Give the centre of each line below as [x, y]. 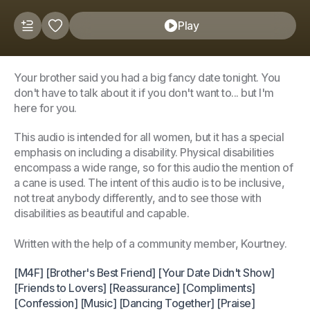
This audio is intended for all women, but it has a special [149, 137]
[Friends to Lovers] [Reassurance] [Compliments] [135, 288]
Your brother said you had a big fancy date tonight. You [147, 77]
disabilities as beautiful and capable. [101, 213]
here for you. [45, 108]
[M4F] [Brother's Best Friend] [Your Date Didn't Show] [144, 273]
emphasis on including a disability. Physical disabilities [144, 152]
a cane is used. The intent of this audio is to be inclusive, [149, 183]
